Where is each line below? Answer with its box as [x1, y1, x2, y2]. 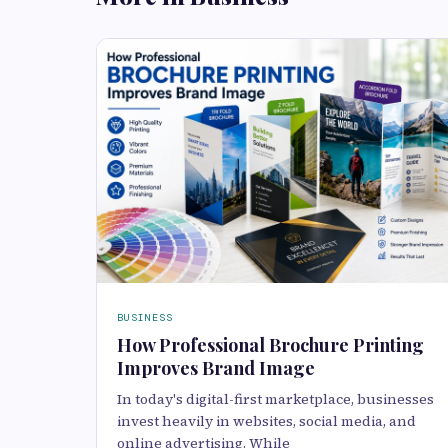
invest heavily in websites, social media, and [117, 411, 416, 431]
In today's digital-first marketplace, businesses [117, 389, 434, 409]
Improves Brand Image [117, 356, 315, 380]
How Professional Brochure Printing [117, 333, 424, 357]
